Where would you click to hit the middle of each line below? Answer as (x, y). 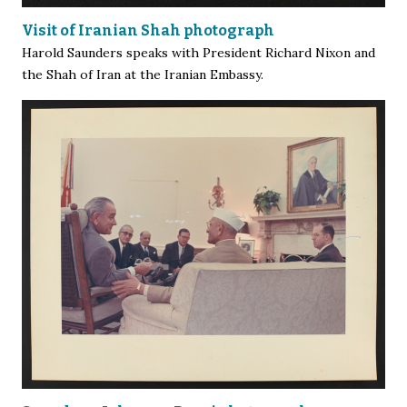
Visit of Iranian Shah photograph (148, 31)
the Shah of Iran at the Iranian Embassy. (143, 75)
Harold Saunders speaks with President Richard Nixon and (199, 53)
